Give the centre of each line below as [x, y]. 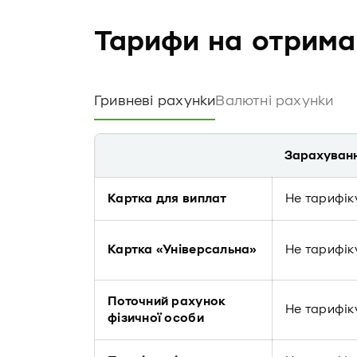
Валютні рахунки [275, 101]
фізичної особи [156, 318]
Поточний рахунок [167, 301]
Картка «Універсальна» [182, 249]
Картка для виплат [167, 198]
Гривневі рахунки [155, 101]
